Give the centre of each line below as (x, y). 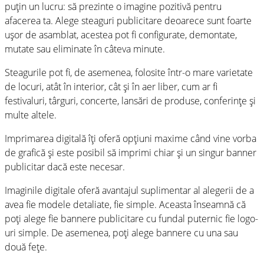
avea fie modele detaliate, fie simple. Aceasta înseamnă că (125, 204)
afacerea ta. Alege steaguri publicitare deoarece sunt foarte (128, 20)
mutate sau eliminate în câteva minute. (85, 49)
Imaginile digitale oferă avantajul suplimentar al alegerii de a (129, 190)
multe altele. (31, 115)
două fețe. (26, 247)
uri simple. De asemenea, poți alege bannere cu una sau (121, 232)
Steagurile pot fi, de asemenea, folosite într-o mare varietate (129, 72)
